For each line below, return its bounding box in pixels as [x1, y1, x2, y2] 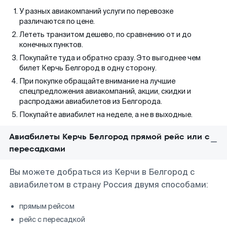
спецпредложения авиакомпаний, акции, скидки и [19, 87, 191, 96]
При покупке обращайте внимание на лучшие [19, 77, 175, 86]
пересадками [9, 143, 65, 155]
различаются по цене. [19, 17, 95, 26]
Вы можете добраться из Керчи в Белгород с [9, 167, 195, 177]
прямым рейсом [19, 202, 74, 211]
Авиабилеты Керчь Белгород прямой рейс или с [9, 131, 210, 142]
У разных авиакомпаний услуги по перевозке [19, 7, 173, 16]
